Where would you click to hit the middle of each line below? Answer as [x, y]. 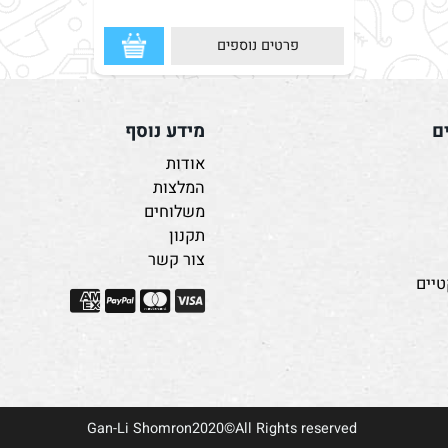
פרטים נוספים [287, 121]
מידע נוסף [190, 211]
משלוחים [200, 296]
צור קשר [202, 346]
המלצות [205, 271]
